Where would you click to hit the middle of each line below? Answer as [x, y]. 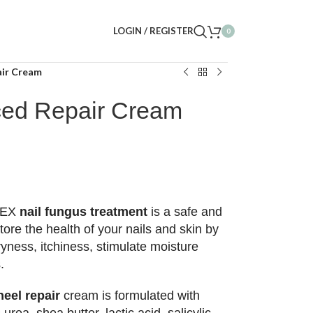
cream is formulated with [130, 296]
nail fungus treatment [83, 212]
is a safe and [184, 212]
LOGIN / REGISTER [153, 31]
